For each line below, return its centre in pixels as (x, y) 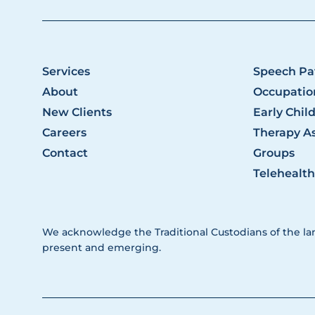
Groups (274, 153)
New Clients (77, 112)
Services (66, 72)
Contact (65, 153)
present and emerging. (102, 248)
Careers (64, 133)
